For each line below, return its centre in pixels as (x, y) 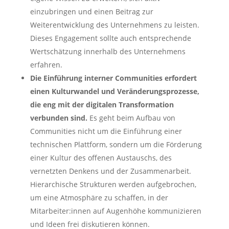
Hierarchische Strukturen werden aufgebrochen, (113, 185)
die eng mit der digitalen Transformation (102, 105)
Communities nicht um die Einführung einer (106, 131)
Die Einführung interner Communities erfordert (113, 78)
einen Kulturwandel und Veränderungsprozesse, (114, 91)
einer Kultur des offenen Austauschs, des (101, 158)
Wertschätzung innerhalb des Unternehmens (108, 52)
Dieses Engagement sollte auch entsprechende (110, 38)
